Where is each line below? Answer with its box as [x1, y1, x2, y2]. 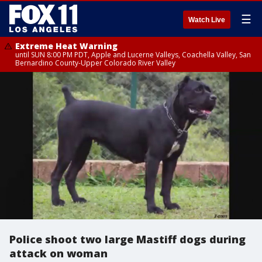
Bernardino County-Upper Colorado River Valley [15, 58, 175, 68]
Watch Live [188, 16, 225, 24]
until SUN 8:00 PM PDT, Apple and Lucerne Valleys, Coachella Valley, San [15, 50, 251, 60]
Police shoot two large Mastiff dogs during [9, 232, 246, 246]
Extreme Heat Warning [15, 40, 118, 51]
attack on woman [9, 246, 108, 260]
